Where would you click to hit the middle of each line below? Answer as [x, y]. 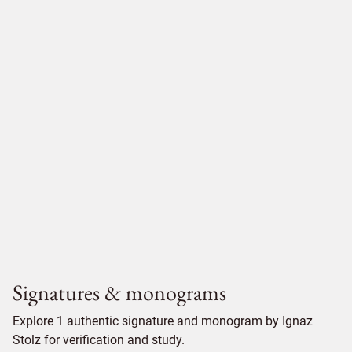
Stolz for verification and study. [99, 340]
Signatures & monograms [119, 292]
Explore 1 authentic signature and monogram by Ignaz [163, 321]
